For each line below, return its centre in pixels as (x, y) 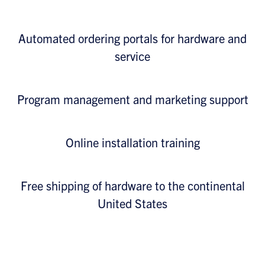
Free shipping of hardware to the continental (132, 185)
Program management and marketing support (132, 99)
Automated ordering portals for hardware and (132, 38)
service (132, 56)
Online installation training (132, 142)
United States (132, 203)
